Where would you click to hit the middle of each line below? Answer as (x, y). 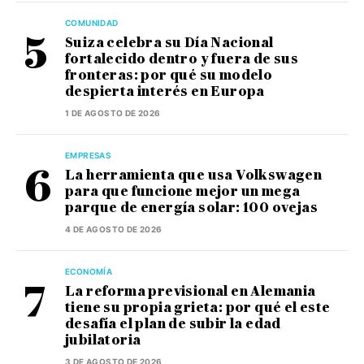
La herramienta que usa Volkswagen (194, 175)
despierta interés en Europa (165, 92)
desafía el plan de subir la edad (173, 324)
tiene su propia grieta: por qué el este (198, 308)
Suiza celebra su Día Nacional (169, 43)
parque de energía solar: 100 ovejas (191, 208)
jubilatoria (103, 340)
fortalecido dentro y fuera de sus (182, 59)
